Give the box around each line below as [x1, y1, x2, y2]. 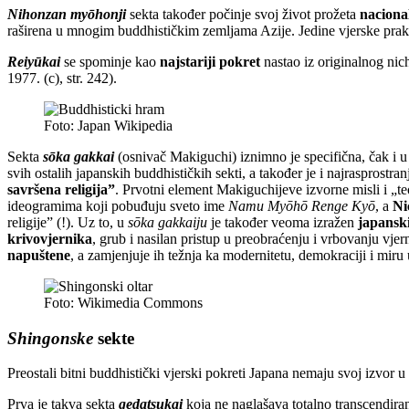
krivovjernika [7, 230, 92, 246]
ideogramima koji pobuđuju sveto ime [7, 197, 228, 214]
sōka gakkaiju [128, 214, 207, 230]
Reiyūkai [7, 53, 60, 69]
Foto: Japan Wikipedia [44, 117, 173, 133]
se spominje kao [60, 53, 160, 69]
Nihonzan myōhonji [7, 5, 126, 22]
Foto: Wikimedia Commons [44, 294, 203, 310]
